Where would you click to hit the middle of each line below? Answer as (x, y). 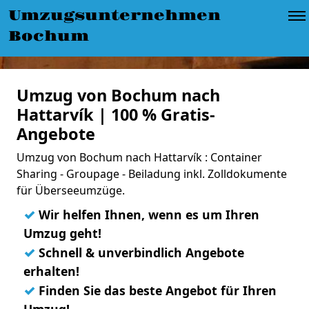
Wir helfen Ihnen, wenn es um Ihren (147, 215)
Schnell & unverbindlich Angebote (140, 252)
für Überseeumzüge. (71, 190)
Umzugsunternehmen (114, 16)
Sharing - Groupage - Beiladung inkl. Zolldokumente (152, 174)
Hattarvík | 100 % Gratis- (116, 114)
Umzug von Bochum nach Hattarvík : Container (139, 157)
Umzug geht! (62, 233)
